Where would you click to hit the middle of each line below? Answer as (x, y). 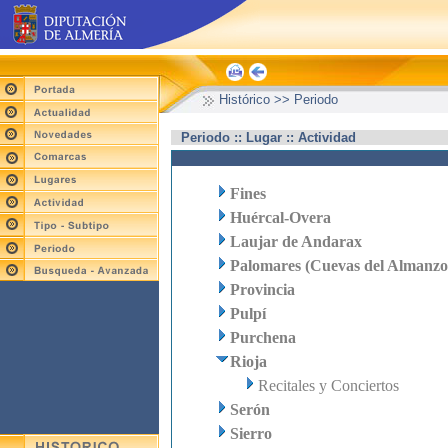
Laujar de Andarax (296, 241)
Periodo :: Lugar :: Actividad (268, 137)
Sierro (251, 433)
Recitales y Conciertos (328, 385)
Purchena (263, 337)
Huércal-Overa (280, 217)
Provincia (262, 289)
